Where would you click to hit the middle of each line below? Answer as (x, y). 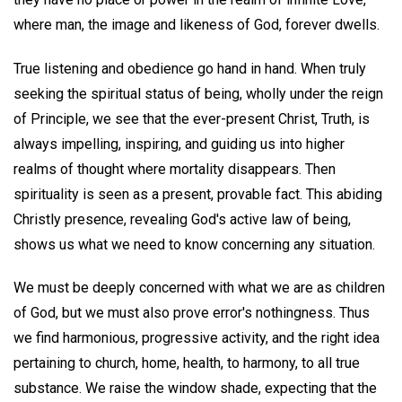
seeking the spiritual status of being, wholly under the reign (198, 93)
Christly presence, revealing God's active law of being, (182, 219)
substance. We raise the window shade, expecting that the (195, 389)
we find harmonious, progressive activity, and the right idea (197, 338)
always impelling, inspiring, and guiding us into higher (179, 144)
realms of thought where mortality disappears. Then (175, 169)
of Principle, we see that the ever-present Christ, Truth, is (192, 118)
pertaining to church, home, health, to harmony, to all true (187, 363)
